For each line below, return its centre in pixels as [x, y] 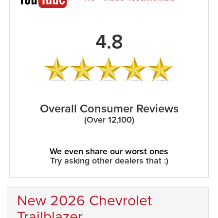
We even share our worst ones [109, 151]
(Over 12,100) [109, 119]
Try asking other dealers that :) [109, 160]
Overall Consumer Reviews [109, 108]
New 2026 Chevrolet [84, 200]
